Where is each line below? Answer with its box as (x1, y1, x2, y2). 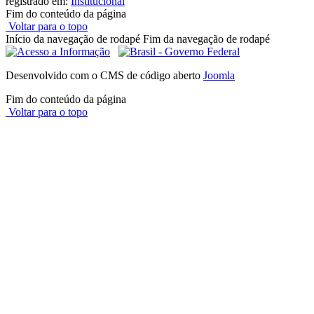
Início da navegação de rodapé (6, 33, 140, 46)
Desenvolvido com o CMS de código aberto (6, 69, 203, 82)
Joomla (203, 69, 235, 82)
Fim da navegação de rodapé (143, 33, 270, 46)
